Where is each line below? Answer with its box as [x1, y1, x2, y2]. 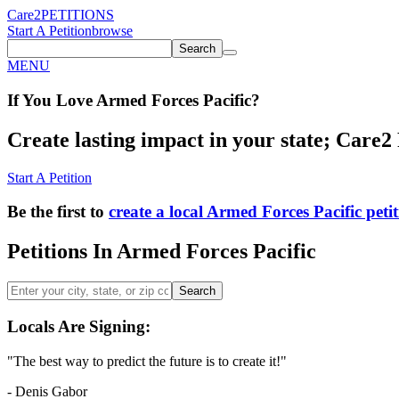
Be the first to [7, 202, 109, 222]
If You [7, 90, 52, 110]
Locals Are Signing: [7, 316, 151, 336]
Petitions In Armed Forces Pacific [7, 240, 316, 264]
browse [92, 23, 133, 38]
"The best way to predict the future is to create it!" [7, 353, 287, 369]
